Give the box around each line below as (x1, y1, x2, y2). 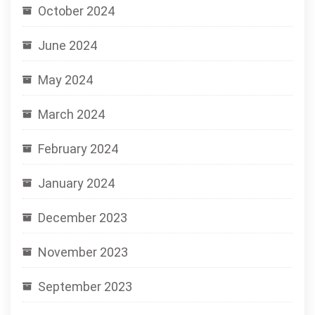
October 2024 (38, 4, 115, 18)
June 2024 (38, 38, 97, 53)
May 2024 (38, 72, 93, 87)
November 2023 (38, 245, 128, 259)
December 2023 (38, 210, 127, 225)
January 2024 (38, 176, 115, 191)
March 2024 (38, 107, 105, 122)
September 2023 (38, 279, 132, 294)
